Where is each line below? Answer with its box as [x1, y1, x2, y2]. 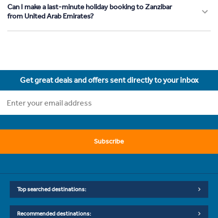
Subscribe [94, 137, 124, 146]
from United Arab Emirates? [7, 12, 94, 21]
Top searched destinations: [17, 186, 86, 193]
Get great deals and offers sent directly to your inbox [19, 75, 199, 85]
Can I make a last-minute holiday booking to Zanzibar [7, 2, 172, 12]
